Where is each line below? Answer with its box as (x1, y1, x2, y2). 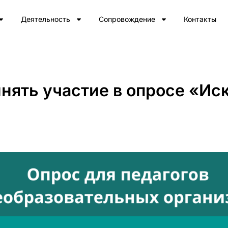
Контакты (183, 15, 216, 23)
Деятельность (20, 15, 70, 23)
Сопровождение (98, 15, 155, 23)
